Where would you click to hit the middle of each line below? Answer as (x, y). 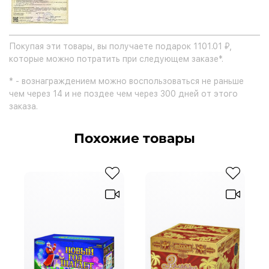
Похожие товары (134, 138)
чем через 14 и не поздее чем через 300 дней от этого (123, 94)
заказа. (23, 107)
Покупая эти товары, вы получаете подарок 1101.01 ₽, (120, 47)
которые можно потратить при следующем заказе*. (116, 59)
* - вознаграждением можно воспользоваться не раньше (126, 81)
